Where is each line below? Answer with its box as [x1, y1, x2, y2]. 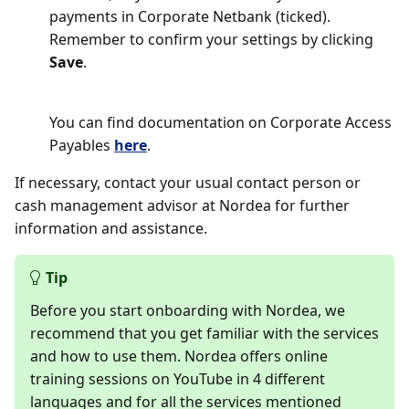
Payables [49, 135, 114, 155]
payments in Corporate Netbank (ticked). [49, 6, 330, 26]
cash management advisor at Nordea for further [15, 195, 350, 215]
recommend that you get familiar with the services [30, 323, 379, 343]
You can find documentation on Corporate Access [49, 112, 392, 132]
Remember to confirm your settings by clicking [49, 29, 373, 49]
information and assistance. [15, 218, 207, 238]
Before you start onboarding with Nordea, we [30, 300, 345, 320]
